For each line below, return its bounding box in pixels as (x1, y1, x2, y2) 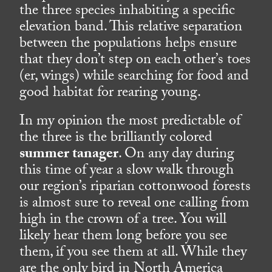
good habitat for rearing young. (19, 81, 202, 107)
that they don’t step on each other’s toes (19, 49, 251, 74)
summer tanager (19, 143, 119, 168)
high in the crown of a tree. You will (19, 208, 227, 234)
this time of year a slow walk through (19, 159, 234, 185)
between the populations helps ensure (19, 32, 237, 58)
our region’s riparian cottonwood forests (19, 175, 251, 201)
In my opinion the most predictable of (19, 110, 241, 135)
